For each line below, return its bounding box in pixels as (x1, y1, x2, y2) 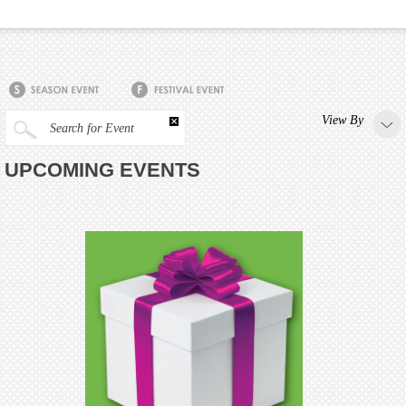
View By (322, 113, 363, 128)
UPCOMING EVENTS (5, 159, 200, 182)
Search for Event (46, 121, 134, 136)
